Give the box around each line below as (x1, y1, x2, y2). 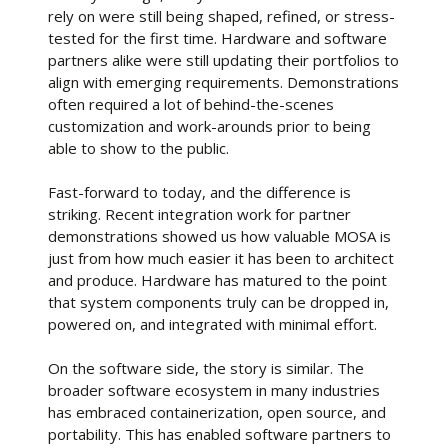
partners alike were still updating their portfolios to (48, 50, 399, 70)
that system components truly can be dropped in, (48, 292, 389, 312)
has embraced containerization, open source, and (48, 402, 386, 422)
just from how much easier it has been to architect (48, 248, 394, 268)
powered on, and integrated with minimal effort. (48, 314, 377, 334)
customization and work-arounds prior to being (48, 116, 371, 136)
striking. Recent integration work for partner (48, 204, 351, 224)
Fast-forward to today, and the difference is (48, 182, 351, 202)
